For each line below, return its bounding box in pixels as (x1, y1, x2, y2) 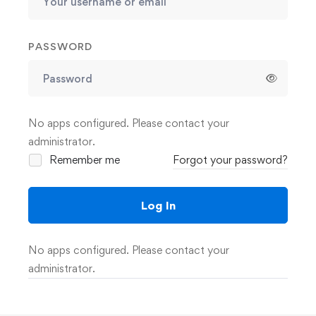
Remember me (47, 153, 120, 166)
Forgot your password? (173, 153, 288, 166)
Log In (140, 198, 176, 212)
